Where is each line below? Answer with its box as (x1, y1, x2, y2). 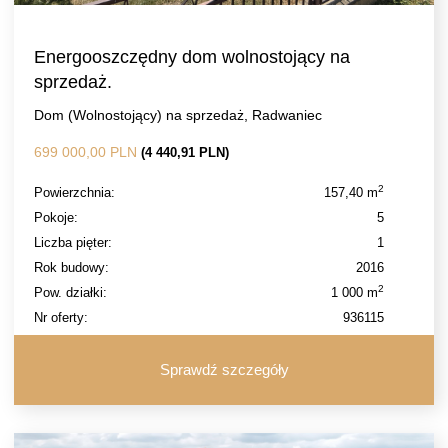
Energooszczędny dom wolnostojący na (34, 47, 350, 67)
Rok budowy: (34, 260, 109, 275)
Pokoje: (34, 210, 78, 225)
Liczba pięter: (34, 235, 112, 250)
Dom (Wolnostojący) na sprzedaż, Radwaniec (34, 107, 322, 123)
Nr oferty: (34, 310, 88, 325)
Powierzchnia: (34, 185, 115, 200)
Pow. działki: (34, 285, 107, 300)
